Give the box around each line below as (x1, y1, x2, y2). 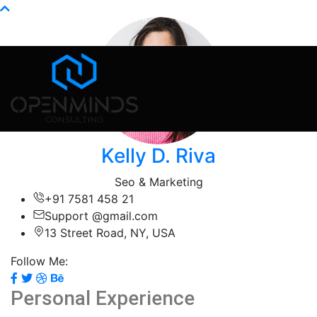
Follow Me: (11, 254, 68, 268)
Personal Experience (11, 287, 195, 310)
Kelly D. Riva (101, 144, 216, 168)
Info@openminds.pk (51, 11, 148, 23)
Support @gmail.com (45, 209, 158, 223)
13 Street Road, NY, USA (45, 226, 175, 240)
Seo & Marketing (114, 175, 203, 189)
